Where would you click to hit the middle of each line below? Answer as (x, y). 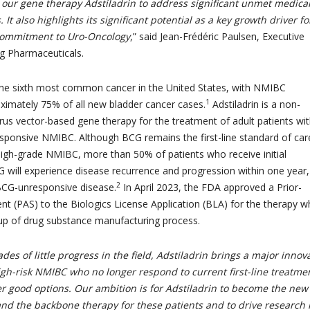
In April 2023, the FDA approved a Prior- (211, 187)
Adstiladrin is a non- (255, 104)
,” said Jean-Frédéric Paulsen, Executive (217, 36)
